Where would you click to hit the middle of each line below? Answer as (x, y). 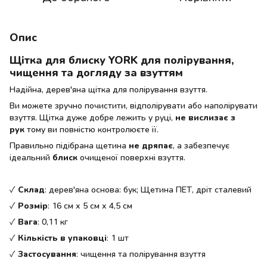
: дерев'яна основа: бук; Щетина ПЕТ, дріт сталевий (148, 190)
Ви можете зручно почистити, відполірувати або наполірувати (133, 105)
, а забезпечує (201, 145)
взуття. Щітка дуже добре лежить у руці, (92, 117)
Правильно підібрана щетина (69, 145)
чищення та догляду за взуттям (96, 72)
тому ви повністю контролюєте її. (91, 129)
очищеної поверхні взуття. (131, 157)
